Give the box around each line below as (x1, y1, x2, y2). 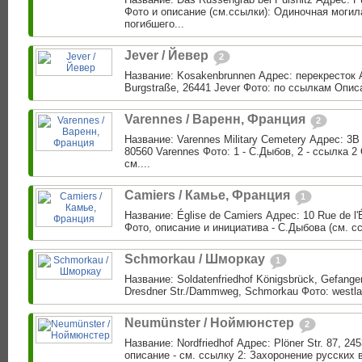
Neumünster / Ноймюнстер (124, 316, 297, 330)
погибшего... (124, 18, 184, 31)
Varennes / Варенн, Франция (124, 112, 309, 127)
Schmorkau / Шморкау (124, 252, 268, 267)
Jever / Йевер (124, 48, 212, 63)
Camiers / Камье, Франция (124, 188, 293, 203)
